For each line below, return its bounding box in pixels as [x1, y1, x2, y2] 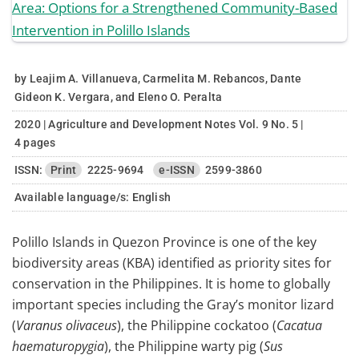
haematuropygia [12, 337, 104, 355]
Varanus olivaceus [16, 317, 117, 334]
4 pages [14, 136, 56, 149]
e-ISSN [159, 163, 195, 176]
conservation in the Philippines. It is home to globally [12, 275, 330, 292]
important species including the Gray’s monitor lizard [12, 296, 334, 313]
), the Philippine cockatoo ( [117, 317, 276, 334]
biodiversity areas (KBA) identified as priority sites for [12, 254, 332, 272]
